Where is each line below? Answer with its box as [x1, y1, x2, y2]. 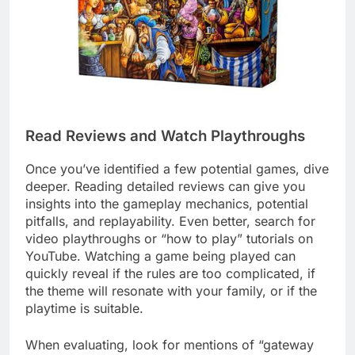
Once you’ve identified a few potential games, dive [25, 160, 329, 177]
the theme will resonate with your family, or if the [25, 282, 317, 299]
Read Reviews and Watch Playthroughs [25, 127, 305, 146]
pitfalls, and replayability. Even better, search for [25, 212, 315, 229]
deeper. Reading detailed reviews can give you [25, 177, 305, 194]
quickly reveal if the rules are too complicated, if [25, 265, 315, 281]
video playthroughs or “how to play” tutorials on [25, 230, 313, 246]
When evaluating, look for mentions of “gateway [25, 336, 314, 353]
